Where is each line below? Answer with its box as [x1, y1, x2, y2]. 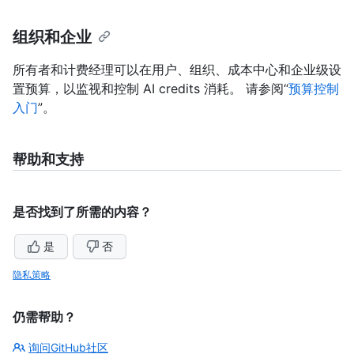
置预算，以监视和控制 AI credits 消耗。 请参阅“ [13, 81, 288, 97]
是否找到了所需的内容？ [13, 204, 152, 220]
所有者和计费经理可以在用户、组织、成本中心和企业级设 [13, 62, 341, 78]
